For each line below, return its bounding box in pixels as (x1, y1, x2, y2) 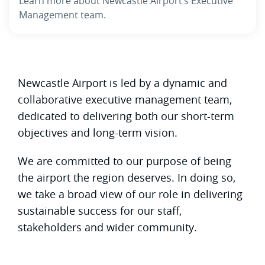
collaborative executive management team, (18, 92, 232, 106)
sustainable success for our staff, (18, 203, 182, 218)
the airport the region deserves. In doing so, (18, 170, 235, 185)
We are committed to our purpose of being (18, 153, 231, 168)
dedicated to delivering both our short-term (18, 108, 234, 123)
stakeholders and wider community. (18, 219, 197, 234)
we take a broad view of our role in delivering (18, 186, 243, 201)
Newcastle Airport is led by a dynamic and (18, 75, 227, 90)
